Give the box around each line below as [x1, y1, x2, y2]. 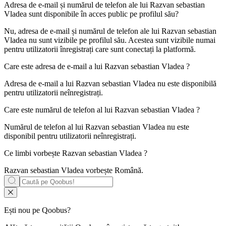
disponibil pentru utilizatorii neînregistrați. [4, 132, 136, 141]
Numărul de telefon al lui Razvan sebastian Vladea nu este [4, 123, 189, 132]
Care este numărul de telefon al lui [4, 105, 115, 115]
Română [115, 166, 141, 175]
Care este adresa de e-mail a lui [4, 62, 104, 71]
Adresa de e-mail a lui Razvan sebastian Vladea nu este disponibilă [4, 79, 216, 88]
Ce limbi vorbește [4, 149, 62, 158]
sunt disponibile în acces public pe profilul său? [29, 10, 179, 19]
